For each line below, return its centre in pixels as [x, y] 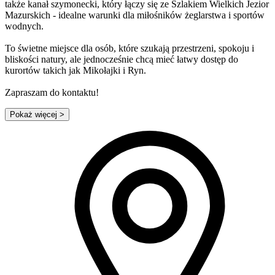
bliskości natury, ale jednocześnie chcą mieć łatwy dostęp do [122, 60]
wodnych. [24, 26]
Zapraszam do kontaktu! [52, 93]
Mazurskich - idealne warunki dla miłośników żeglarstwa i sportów [135, 15]
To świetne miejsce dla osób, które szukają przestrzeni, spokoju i [130, 48]
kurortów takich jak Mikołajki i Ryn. [77, 71]
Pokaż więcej [33, 115]
